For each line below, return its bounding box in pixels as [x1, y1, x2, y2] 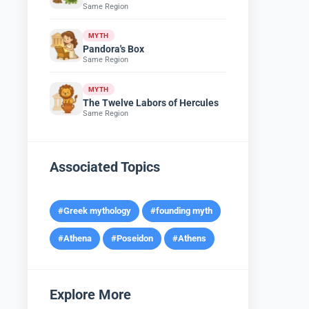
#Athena [58, 233, 92, 244]
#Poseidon [111, 233, 153, 244]
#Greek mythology [58, 206, 131, 217]
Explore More [50, 286, 131, 303]
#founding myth [150, 206, 212, 217]
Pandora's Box [83, 43, 144, 55]
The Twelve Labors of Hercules [83, 97, 219, 108]
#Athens [172, 233, 206, 244]
